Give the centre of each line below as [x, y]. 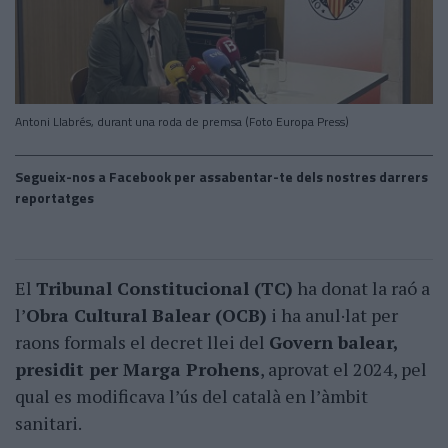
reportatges [54, 198]
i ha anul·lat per [332, 315]
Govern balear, [333, 342]
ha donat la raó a [361, 288]
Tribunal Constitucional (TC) [164, 288]
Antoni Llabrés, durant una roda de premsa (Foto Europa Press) [182, 122]
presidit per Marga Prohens [137, 369]
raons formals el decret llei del [142, 342]
